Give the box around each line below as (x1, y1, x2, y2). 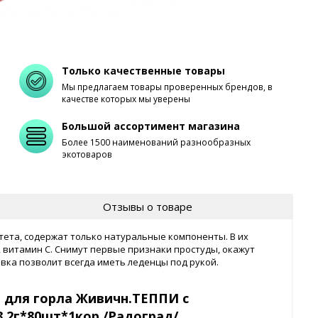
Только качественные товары (62, 64, 226, 78)
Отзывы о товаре (102, 199, 192, 214)
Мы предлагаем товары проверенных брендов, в (62, 81, 273, 94)
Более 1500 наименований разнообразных (62, 136, 251, 149)
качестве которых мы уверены (62, 93, 191, 106)
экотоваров (62, 148, 113, 161)
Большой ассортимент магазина (62, 119, 241, 133)
